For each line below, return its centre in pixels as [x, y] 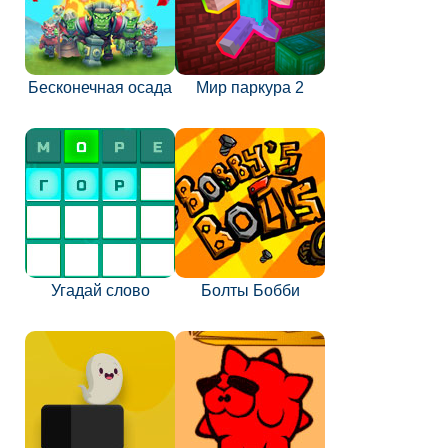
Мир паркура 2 [250, 87]
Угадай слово [100, 290]
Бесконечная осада [100, 87]
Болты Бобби [250, 290]
